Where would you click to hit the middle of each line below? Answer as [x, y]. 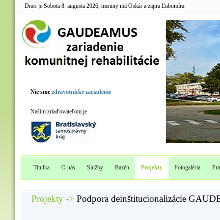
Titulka [41, 167]
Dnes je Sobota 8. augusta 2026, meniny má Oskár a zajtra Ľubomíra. [105, 6]
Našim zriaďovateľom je [59, 111]
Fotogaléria [187, 167]
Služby [95, 167]
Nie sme [40, 92]
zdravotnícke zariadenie [81, 92]
